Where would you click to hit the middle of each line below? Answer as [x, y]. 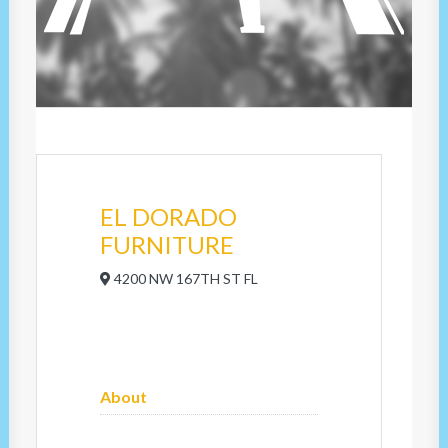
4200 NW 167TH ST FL [184, 278]
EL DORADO [168, 216]
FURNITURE [167, 244]
